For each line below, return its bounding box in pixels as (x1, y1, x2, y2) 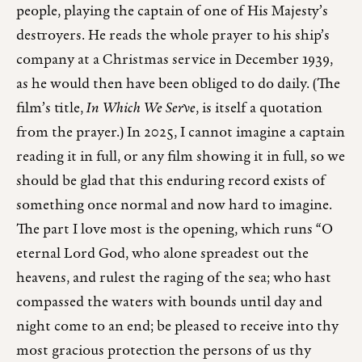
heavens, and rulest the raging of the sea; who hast (16, 267, 331, 289)
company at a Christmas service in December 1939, (16, 48, 333, 71)
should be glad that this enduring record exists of (16, 170, 326, 192)
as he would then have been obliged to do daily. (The (16, 73, 340, 95)
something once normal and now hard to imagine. (16, 194, 332, 217)
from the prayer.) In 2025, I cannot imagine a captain (16, 121, 345, 144)
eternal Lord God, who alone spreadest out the (16, 242, 309, 265)
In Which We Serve (86, 97, 196, 120)
